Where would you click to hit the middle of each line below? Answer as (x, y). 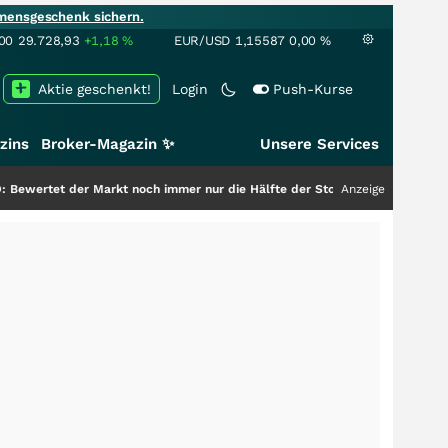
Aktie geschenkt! (94, 89)
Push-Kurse (313, 89)
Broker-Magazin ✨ (107, 144)
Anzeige (363, 189)
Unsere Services (319, 144)
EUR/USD (202, 40)
